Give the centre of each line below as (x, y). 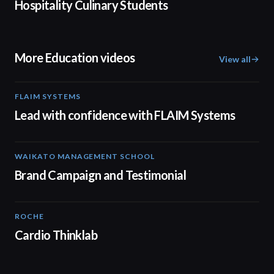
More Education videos (75, 57)
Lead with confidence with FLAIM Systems (125, 115)
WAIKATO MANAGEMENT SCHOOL (85, 156)
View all (235, 59)
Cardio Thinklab (56, 235)
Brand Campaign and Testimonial (100, 175)
